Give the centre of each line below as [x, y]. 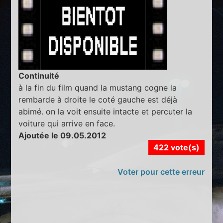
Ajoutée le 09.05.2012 [62, 136]
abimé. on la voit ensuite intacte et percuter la [106, 112]
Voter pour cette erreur [161, 172]
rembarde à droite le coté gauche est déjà [98, 100]
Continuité [39, 76]
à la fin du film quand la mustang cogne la [98, 88]
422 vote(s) [176, 148]
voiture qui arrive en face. [67, 124]
